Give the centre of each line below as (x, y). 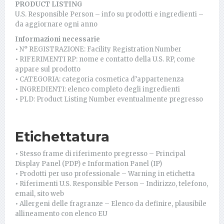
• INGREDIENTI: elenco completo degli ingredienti (97, 89)
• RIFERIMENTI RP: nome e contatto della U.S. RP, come (105, 59)
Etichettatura (62, 136)
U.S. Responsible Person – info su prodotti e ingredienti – (109, 14)
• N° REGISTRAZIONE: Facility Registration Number (98, 49)
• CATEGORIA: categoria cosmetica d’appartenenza (99, 79)
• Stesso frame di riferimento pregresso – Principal (100, 153)
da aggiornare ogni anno (56, 24)
